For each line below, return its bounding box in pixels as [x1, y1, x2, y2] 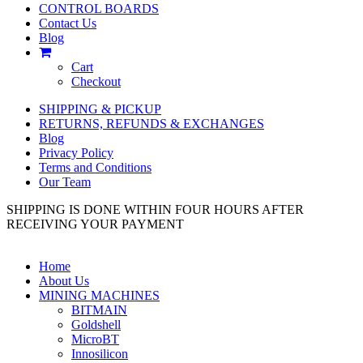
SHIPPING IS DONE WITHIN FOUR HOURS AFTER [6, 203, 304, 216]
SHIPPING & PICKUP [39, 102, 161, 116]
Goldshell [71, 318, 121, 331]
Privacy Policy [39, 146, 113, 160]
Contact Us [39, 16, 96, 30]
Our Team [39, 175, 91, 189]
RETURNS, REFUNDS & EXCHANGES [39, 117, 264, 130]
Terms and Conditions [39, 160, 152, 174]
